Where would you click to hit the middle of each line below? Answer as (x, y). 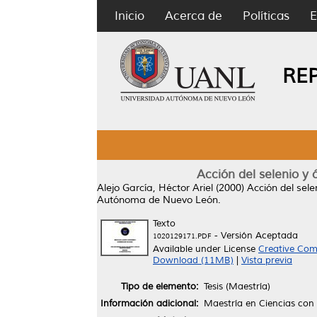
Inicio (129, 16)
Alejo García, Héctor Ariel (155, 188)
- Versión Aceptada (255, 236)
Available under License (206, 249)
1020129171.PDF (182, 236)
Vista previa (267, 260)
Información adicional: (149, 303)
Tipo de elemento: (160, 286)
